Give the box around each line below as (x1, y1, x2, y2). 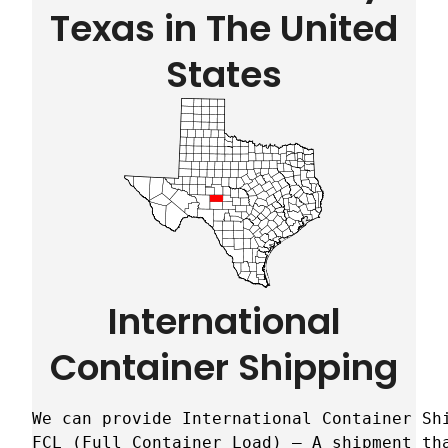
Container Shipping (50, 342, 398, 394)
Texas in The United (50, 3, 398, 55)
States (166, 49, 282, 101)
